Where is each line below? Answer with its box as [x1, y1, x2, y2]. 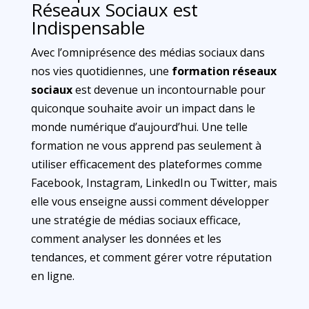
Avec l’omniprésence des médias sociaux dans [30, 45, 265, 60]
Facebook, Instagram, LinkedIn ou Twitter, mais [30, 175, 277, 190]
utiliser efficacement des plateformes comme [30, 157, 262, 172]
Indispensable [30, 15, 145, 40]
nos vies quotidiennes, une [30, 63, 172, 79]
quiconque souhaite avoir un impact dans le [30, 101, 255, 116]
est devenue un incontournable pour [72, 82, 266, 97]
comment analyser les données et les [30, 231, 221, 246]
